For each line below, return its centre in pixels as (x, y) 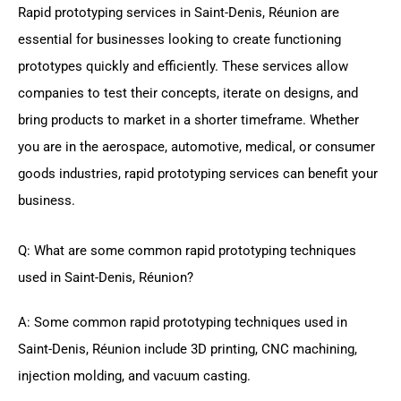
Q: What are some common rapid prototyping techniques (187, 250)
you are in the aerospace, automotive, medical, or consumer (196, 147)
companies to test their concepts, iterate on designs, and (188, 94)
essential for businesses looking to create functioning (179, 40)
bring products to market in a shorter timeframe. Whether (188, 120)
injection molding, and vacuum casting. (134, 375)
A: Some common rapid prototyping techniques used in (183, 322)
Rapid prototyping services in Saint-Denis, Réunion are (179, 13)
